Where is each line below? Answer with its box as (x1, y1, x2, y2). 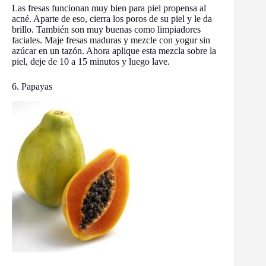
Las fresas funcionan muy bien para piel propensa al (12, 3, 206, 14)
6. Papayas (12, 81, 52, 92)
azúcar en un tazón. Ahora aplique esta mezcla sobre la (12, 46, 216, 56)
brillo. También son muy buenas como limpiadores (12, 24, 201, 35)
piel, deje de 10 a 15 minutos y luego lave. (12, 56, 170, 67)
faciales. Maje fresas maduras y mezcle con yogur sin (12, 35, 210, 46)
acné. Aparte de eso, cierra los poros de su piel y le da (12, 14, 212, 24)
